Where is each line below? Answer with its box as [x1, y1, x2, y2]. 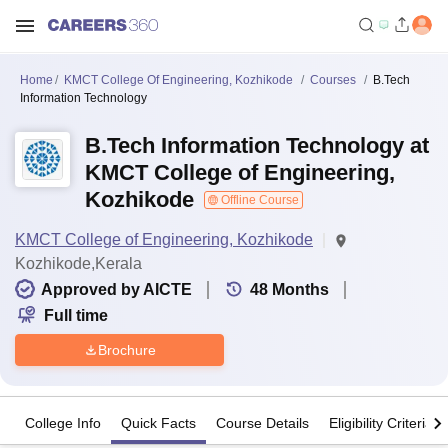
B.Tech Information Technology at [85, 133, 429, 158]
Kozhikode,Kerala [15, 255, 142, 272]
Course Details [216, 415, 309, 432]
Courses [310, 73, 356, 87]
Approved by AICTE [41, 281, 192, 298]
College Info [25, 415, 101, 432]
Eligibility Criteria [329, 415, 433, 432]
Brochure [97, 341, 156, 358]
